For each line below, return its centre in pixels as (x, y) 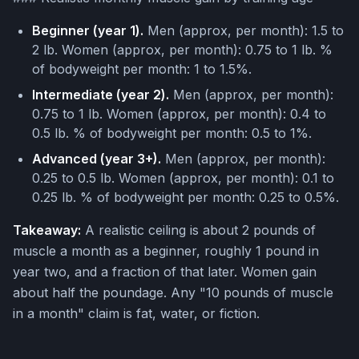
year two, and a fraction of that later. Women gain (165, 272)
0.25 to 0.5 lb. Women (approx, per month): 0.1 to (183, 178)
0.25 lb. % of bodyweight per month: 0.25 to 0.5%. (186, 198)
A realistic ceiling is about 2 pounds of (198, 230)
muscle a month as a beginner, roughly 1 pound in (166, 251)
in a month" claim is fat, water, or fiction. (136, 314)
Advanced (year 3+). (97, 159)
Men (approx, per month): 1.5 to (244, 31)
